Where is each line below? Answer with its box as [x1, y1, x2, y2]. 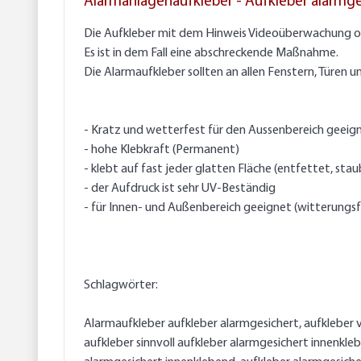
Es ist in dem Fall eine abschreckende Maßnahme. [84, 47, 338, 60]
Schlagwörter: [84, 279, 158, 293]
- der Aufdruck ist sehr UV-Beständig [84, 182, 278, 196]
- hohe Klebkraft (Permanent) [84, 143, 242, 157]
